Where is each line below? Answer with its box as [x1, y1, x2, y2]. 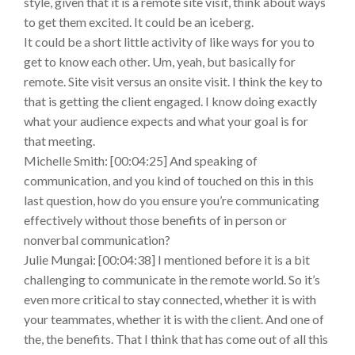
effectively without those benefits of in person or [24, 212, 287, 228]
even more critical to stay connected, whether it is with [24, 292, 316, 307]
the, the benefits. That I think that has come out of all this [24, 331, 328, 347]
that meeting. [24, 133, 95, 149]
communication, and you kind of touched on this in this [24, 173, 314, 189]
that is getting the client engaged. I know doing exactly [24, 94, 317, 109]
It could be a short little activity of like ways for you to [24, 34, 315, 50]
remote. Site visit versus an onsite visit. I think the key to [24, 74, 323, 90]
